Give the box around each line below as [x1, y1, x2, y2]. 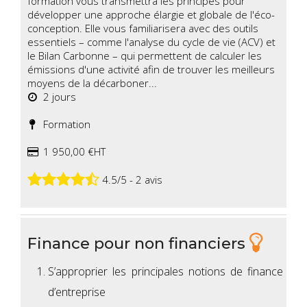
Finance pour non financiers [27, 233, 249, 253]
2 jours [38, 90, 76, 104]
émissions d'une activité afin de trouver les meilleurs [27, 62, 275, 77]
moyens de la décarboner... [27, 76, 157, 90]
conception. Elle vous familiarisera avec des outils [27, 21, 258, 36]
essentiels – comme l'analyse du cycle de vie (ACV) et [27, 35, 275, 49]
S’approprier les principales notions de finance [48, 264, 284, 280]
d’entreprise [48, 284, 106, 300]
